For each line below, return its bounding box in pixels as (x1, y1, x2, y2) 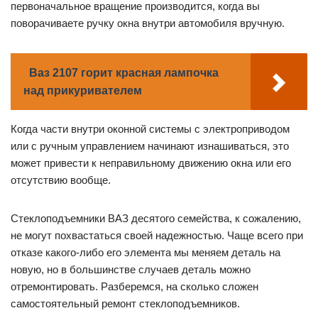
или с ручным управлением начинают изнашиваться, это (11, 140, 289, 153)
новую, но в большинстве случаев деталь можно (11, 263, 251, 276)
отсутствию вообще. (11, 174, 111, 187)
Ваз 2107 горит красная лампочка (29, 67, 219, 79)
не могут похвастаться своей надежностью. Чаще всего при (11, 229, 303, 242)
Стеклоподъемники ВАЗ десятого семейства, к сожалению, (11, 212, 301, 225)
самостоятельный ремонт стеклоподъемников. (11, 297, 240, 310)
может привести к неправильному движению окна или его (11, 157, 291, 170)
